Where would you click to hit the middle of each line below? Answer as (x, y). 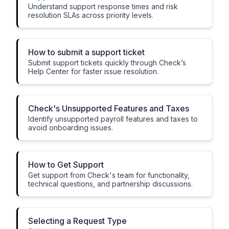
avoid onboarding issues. (71, 128)
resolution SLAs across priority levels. (91, 15)
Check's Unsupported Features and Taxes (109, 108)
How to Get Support (66, 165)
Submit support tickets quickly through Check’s (107, 63)
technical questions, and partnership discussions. (110, 184)
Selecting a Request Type (77, 221)
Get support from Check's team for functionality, (109, 175)
